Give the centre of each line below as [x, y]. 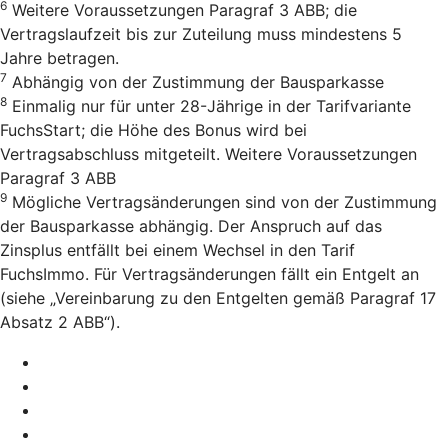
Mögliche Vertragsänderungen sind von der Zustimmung [222, 202]
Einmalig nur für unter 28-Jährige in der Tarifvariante [209, 106]
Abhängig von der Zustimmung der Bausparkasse [195, 82]
